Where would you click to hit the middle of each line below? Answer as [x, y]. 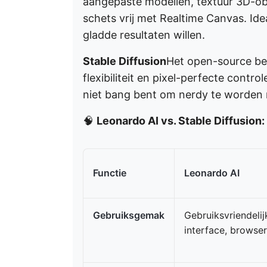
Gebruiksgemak [129, 215]
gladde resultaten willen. [144, 35]
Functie [110, 173]
